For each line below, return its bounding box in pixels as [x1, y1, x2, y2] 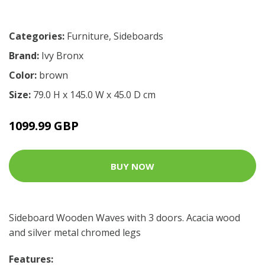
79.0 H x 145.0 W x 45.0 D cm [33, 88, 156, 101]
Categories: [9, 30, 64, 43]
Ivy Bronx [41, 49, 83, 62]
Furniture [67, 30, 109, 43]
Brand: [9, 49, 41, 62]
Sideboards [114, 30, 163, 43]
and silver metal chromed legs [9, 226, 141, 239]
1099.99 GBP [9, 118, 79, 134]
